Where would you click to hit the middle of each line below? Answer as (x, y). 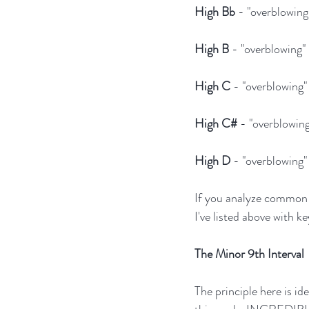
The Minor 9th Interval (249, 254)
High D (212, 161)
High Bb (215, 12)
